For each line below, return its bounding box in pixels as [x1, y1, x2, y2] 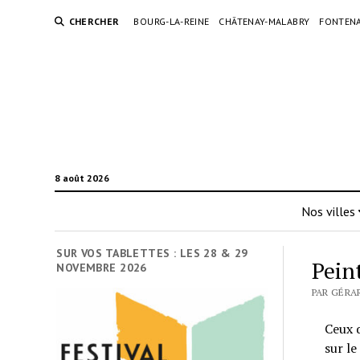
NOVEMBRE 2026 [56, 260, 147, 275]
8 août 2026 [54, 172, 109, 184]
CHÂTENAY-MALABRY [219, 15, 310, 27]
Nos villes [301, 203, 355, 219]
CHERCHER [68, 15, 120, 27]
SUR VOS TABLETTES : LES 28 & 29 [56, 246, 248, 260]
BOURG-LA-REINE [133, 15, 210, 27]
